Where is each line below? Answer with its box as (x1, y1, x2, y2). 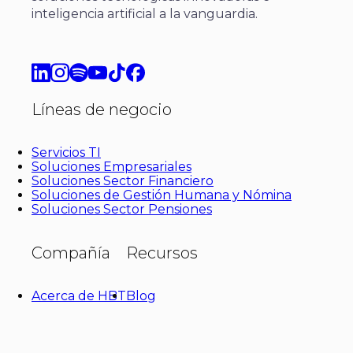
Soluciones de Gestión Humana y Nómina (32, 187, 292, 203)
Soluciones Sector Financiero (32, 173, 214, 188)
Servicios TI (32, 144, 101, 160)
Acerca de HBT (32, 288, 126, 303)
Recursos (126, 243, 198, 262)
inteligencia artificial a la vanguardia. (32, 6, 258, 21)
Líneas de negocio (32, 99, 172, 119)
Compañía (32, 243, 110, 262)
